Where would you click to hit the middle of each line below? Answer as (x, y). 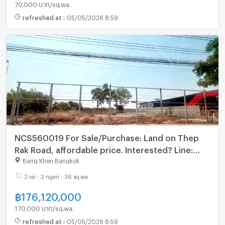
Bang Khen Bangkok (51, 160)
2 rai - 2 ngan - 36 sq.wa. (57, 176)
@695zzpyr (38, 160)
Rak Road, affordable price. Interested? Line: (103, 148)
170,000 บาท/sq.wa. (44, 207)
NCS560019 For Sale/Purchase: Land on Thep (106, 136)
